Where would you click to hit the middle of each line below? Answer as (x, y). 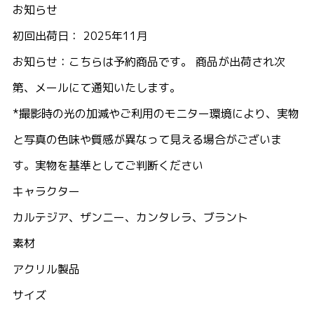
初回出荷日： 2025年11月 (80, 36)
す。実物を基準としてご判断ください (108, 166)
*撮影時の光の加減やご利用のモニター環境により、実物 (156, 114)
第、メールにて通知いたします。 (97, 88)
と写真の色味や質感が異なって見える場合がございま (147, 140)
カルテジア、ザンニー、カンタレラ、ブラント (130, 218)
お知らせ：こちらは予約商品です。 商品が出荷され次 (149, 62)
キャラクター (46, 192)
